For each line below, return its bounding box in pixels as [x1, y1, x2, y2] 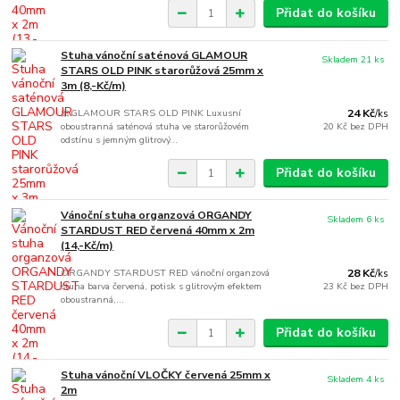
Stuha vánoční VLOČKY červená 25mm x [61, 368, 271, 383]
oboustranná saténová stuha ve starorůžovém [61, 120, 250, 134]
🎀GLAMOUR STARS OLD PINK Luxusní [61, 106, 242, 121]
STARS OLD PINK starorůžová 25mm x [61, 63, 264, 79]
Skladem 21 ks [321, 53, 385, 67]
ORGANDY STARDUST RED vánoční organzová [61, 266, 271, 280]
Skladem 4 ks [327, 372, 385, 387]
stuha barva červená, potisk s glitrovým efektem [61, 279, 262, 294]
